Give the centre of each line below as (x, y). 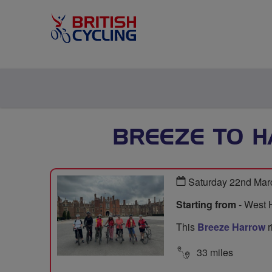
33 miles (214, 252)
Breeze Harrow (231, 227)
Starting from (206, 204)
